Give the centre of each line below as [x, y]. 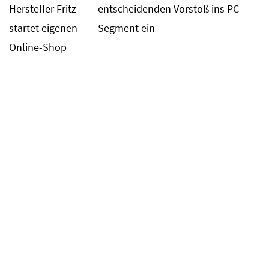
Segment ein [127, 28]
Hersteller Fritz [43, 8]
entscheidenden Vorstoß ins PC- [171, 8]
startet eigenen [43, 28]
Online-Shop [38, 47]
